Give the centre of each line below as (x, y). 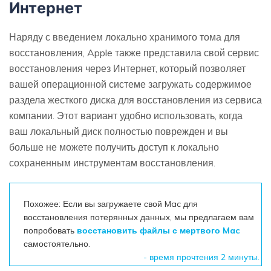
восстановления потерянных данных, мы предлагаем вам (139, 217)
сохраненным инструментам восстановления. (112, 162)
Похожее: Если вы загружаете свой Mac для (111, 204)
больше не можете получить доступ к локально (114, 147)
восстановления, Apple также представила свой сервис (134, 52)
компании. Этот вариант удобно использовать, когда (126, 115)
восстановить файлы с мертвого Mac (158, 230)
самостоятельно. (57, 243)
